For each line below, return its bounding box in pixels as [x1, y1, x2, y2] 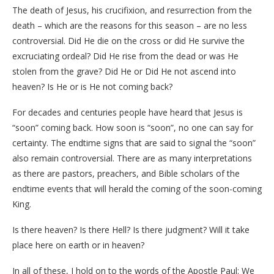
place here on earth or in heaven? [12, 239, 144, 251]
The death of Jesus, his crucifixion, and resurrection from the [12, 4, 252, 16]
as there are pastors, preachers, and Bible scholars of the [12, 168, 240, 179]
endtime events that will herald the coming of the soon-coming [12, 183, 262, 194]
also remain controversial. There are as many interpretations [12, 152, 252, 164]
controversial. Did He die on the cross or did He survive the [12, 35, 245, 46]
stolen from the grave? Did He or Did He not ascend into [12, 65, 236, 77]
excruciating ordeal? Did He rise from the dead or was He [12, 50, 239, 62]
